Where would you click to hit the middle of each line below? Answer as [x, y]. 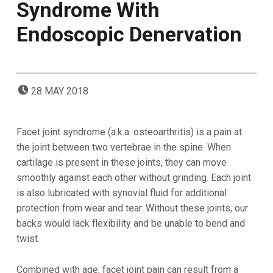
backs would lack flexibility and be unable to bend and [130, 224]
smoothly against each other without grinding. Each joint [133, 178]
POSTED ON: [38, 85]
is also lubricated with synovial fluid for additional [121, 193]
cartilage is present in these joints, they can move [121, 163]
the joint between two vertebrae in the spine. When [123, 147]
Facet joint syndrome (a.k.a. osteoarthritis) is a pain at [129, 132]
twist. [28, 239]
